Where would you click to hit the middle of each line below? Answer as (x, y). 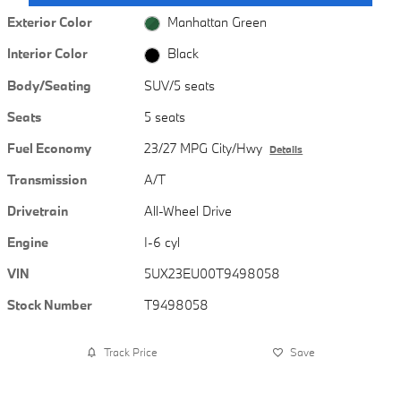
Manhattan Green (217, 22)
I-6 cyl (162, 242)
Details (286, 149)
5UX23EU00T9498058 (213, 273)
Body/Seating (49, 85)
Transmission (47, 179)
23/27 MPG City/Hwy (204, 148)
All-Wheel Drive (189, 210)
